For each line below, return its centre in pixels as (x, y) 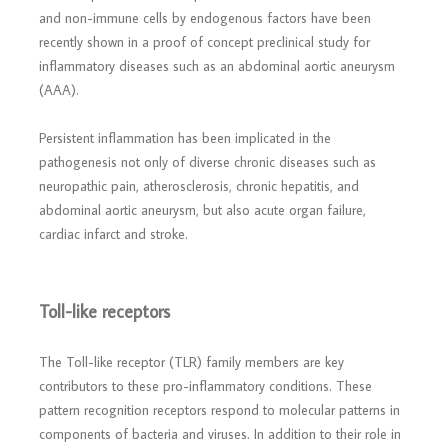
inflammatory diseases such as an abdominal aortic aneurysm (217, 66)
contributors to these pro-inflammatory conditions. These (205, 386)
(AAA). (59, 90)
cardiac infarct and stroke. (113, 234)
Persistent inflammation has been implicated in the (185, 138)
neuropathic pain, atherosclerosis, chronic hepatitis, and (199, 186)
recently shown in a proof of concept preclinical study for (204, 42)
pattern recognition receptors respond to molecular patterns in (219, 410)
